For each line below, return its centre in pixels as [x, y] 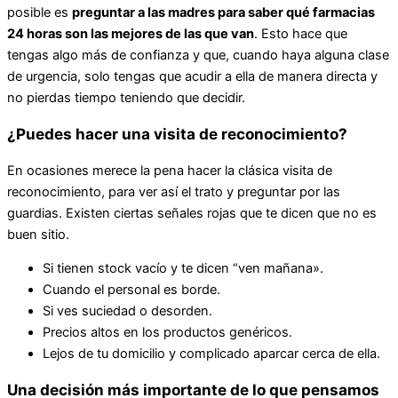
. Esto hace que [301, 33]
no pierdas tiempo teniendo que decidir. [126, 97]
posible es [40, 12]
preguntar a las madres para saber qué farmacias [223, 12]
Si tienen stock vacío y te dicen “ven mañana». [183, 269]
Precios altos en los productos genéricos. [167, 333]
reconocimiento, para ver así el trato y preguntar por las [174, 191]
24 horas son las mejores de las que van [131, 33]
